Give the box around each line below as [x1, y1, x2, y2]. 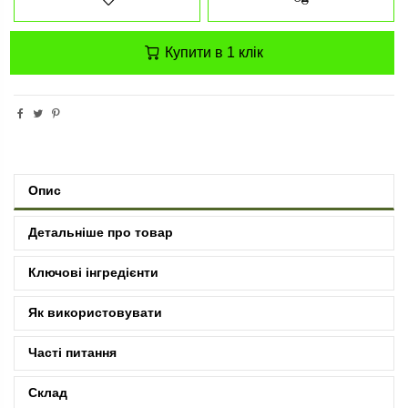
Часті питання [28, 345, 117, 360]
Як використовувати [28, 305, 162, 320]
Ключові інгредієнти [28, 265, 158, 280]
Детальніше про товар [28, 225, 173, 240]
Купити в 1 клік [161, 45, 264, 61]
